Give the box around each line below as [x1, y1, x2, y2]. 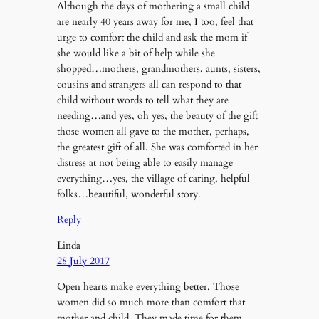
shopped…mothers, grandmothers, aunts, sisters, [56, 62, 261, 76]
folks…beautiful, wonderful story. [56, 187, 201, 202]
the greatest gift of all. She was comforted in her [56, 140, 258, 155]
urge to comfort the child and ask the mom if [56, 31, 247, 45]
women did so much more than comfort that [56, 296, 245, 310]
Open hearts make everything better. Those [56, 280, 239, 294]
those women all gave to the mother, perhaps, [56, 125, 249, 139]
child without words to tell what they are [56, 93, 229, 108]
